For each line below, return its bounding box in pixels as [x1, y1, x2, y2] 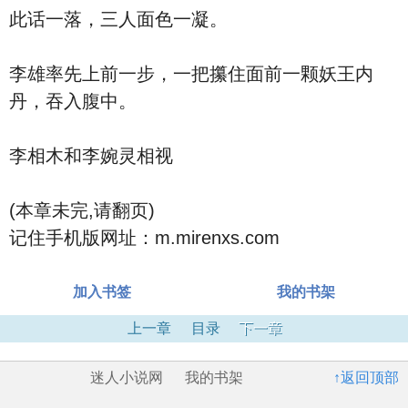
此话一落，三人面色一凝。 [9, 9, 228, 29]
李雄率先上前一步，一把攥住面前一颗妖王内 [9, 64, 373, 84]
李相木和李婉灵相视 [9, 146, 173, 166]
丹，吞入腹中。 [9, 91, 137, 111]
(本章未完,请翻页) [9, 200, 155, 220]
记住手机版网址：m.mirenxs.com [9, 228, 280, 248]
